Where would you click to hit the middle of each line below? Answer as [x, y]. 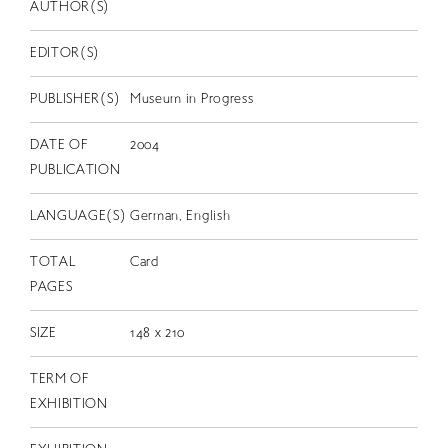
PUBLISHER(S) [75, 99]
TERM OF [59, 379]
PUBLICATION [75, 170]
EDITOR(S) [65, 53]
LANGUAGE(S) [78, 216]
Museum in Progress [191, 99]
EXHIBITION [68, 404]
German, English [180, 216]
